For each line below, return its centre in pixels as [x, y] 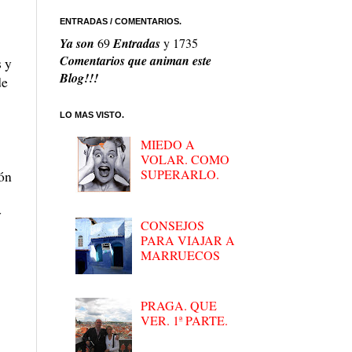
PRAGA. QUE [179, 306]
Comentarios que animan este [136, 61]
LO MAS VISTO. [92, 115]
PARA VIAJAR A [188, 240]
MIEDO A [168, 145]
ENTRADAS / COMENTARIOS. [121, 22]
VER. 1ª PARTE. [185, 321]
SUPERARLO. [180, 174]
